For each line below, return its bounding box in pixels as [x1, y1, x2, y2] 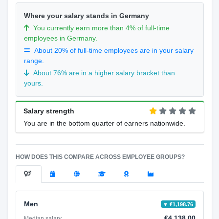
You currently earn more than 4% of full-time [33, 24, 170, 32]
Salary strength [23, 107, 74, 115]
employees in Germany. [23, 34, 97, 42]
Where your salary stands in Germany [23, 12, 149, 20]
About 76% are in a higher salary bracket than [33, 69, 175, 77]
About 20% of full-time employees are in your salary [34, 46, 194, 54]
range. [23, 57, 44, 65]
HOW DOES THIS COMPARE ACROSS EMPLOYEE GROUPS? [15, 153, 185, 160]
